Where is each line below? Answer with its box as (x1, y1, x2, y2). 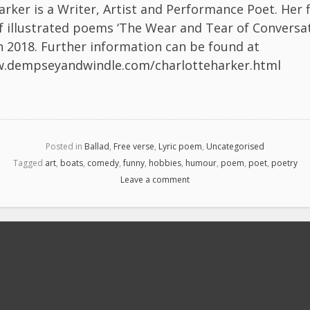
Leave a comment (120, 173, 190, 185)
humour (185, 156, 217, 169)
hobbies (148, 156, 181, 169)
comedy (86, 156, 119, 169)
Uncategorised (206, 140, 264, 152)
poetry (271, 156, 298, 169)
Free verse (113, 140, 154, 152)
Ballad (84, 140, 109, 152)
